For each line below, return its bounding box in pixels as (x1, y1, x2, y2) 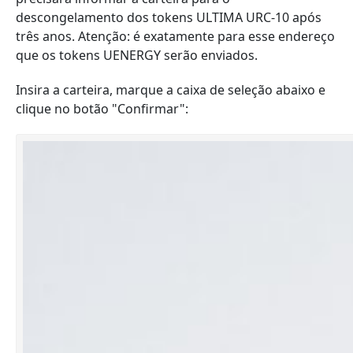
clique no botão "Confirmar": (16, 100, 188, 117)
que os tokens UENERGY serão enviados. (16, 46, 258, 64)
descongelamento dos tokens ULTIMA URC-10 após (16, 9, 321, 26)
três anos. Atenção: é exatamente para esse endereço (16, 28, 335, 45)
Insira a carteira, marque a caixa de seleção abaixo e (16, 81, 325, 98)
